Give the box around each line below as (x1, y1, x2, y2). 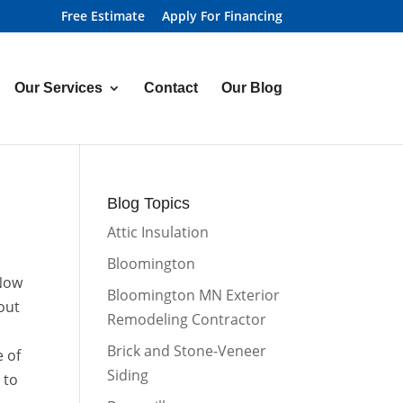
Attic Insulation (107, 222, 210, 242)
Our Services (13, 80, 103, 95)
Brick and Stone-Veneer (107, 341, 267, 361)
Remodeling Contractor (107, 309, 267, 329)
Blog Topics (107, 194, 191, 212)
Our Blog (220, 80, 282, 95)
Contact (143, 80, 198, 95)
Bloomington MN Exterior (107, 285, 281, 305)
